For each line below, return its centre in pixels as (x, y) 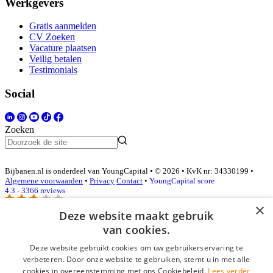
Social (20, 94)
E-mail (19, 257)
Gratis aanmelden (63, 26)
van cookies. (136, 230)
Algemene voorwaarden (44, 181)
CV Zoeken (52, 37)
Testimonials (53, 70)
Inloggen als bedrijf (53, 234)
